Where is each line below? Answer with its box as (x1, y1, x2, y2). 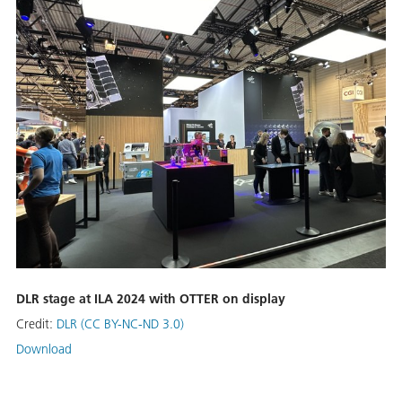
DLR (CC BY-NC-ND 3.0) (57, 315, 184, 332)
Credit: (16, 315, 57, 332)
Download (16, 340, 72, 357)
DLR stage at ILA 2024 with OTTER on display (16, 290, 285, 307)
